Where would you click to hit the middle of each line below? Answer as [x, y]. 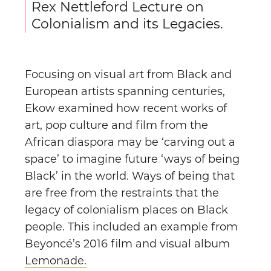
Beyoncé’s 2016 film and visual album [127, 244]
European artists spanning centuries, [125, 92]
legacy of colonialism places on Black [126, 210]
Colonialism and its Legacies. [127, 24]
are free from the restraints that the [122, 193]
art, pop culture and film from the [116, 126]
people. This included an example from [131, 227]
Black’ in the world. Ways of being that [130, 176]
